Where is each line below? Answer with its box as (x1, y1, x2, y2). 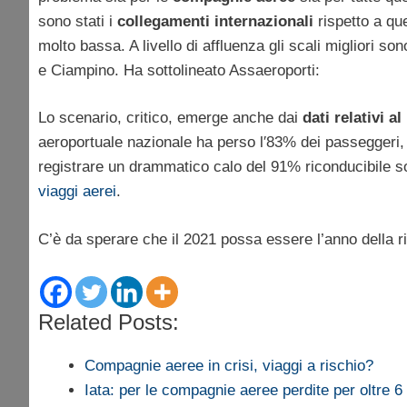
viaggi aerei (38, 183, 116, 201)
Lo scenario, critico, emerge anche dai (38, 109, 298, 127)
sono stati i (38, 12, 113, 30)
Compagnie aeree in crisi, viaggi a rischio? (84, 357, 373, 375)
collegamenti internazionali (113, 12, 313, 30)
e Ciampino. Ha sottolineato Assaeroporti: (38, 61, 320, 79)
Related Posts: (38, 310, 179, 335)
